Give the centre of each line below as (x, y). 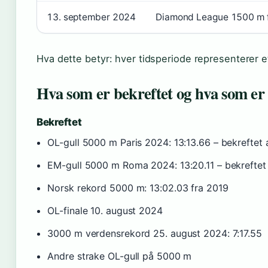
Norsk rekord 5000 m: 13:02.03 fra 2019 (138, 188)
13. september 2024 (92, 17)
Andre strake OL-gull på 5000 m (120, 256)
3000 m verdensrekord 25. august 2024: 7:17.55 (155, 234)
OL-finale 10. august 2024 (105, 211)
